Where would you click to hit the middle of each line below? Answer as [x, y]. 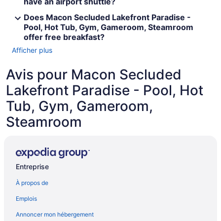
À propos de [32, 183]
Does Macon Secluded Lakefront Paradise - [107, 17]
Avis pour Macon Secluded [94, 74]
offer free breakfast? [64, 37]
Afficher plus [32, 50]
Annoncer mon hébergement [55, 215]
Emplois [26, 199]
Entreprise [32, 167]
